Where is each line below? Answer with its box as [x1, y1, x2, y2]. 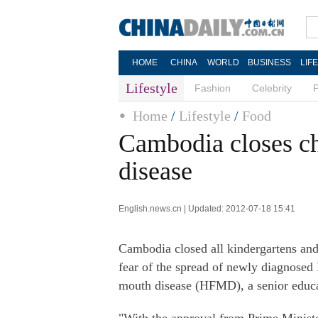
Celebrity [252, 82, 292, 94]
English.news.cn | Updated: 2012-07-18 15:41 [119, 204, 295, 214]
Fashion [194, 82, 231, 94]
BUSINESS [247, 57, 291, 67]
